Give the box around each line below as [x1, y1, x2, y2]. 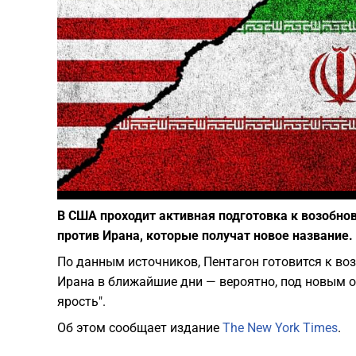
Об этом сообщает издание [57, 320, 222, 336]
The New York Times [222, 320, 338, 336]
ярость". [57, 294, 106, 310]
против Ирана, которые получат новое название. [57, 228, 353, 244]
